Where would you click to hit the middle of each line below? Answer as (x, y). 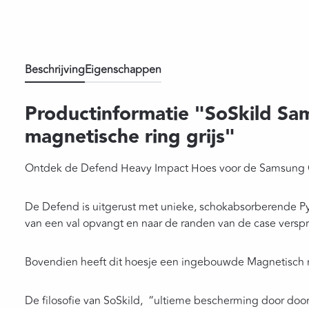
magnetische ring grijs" (130, 137)
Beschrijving (55, 70)
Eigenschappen (123, 70)
